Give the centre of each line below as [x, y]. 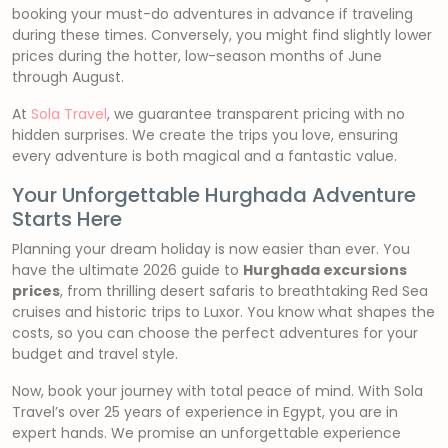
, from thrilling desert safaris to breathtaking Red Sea [244, 291]
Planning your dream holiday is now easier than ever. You [211, 249]
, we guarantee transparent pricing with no [256, 114]
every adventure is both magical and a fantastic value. [204, 156]
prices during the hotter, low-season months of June [197, 56]
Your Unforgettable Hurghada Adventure [214, 195]
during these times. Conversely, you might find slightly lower [222, 35]
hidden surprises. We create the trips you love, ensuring [205, 135]
